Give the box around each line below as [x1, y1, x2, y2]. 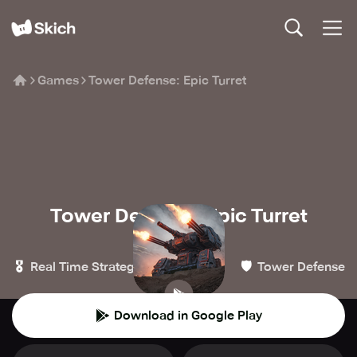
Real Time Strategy [29, 260, 141, 274]
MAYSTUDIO [141, 234, 203, 246]
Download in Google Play [114, 308, 262, 323]
